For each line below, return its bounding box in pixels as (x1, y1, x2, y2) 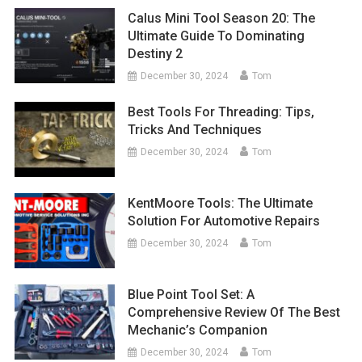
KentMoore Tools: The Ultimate (128, 196, 314, 212)
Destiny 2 (128, 46, 183, 62)
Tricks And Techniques (128, 122, 263, 138)
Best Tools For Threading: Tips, (128, 104, 315, 120)
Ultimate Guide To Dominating (128, 28, 305, 44)
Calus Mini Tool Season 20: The (128, 11, 316, 27)
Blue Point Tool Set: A (128, 286, 255, 302)
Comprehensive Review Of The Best (128, 304, 341, 320)
